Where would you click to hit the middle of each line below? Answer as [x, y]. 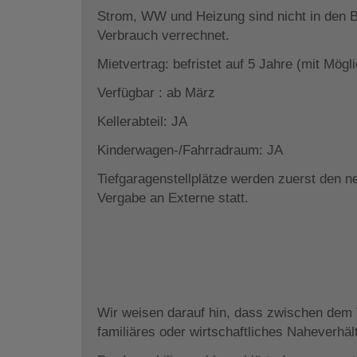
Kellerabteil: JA [142, 121]
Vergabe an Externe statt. [173, 198]
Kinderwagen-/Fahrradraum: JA [190, 150]
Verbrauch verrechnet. [163, 35]
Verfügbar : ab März [156, 92]
